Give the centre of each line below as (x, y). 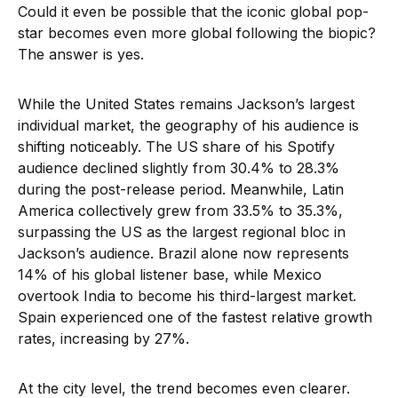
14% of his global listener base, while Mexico (170, 274)
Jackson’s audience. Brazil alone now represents (183, 253)
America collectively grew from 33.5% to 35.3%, (180, 210)
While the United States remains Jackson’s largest (186, 103)
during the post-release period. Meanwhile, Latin (181, 189)
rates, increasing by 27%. (103, 338)
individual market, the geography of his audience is (188, 125)
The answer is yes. (81, 54)
